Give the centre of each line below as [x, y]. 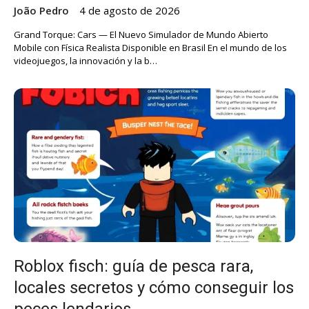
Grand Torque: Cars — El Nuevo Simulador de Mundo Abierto [141, 34]
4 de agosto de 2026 [130, 10]
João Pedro [41, 10]
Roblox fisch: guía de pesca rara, [133, 266]
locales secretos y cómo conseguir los [154, 287]
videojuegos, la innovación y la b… [86, 60]
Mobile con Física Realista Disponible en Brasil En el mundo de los [150, 47]
